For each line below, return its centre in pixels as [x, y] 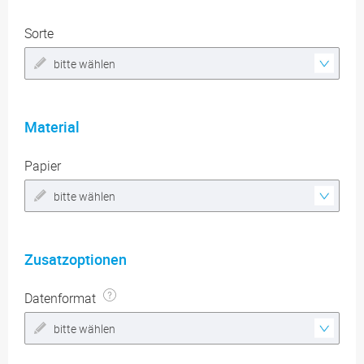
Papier [43, 165]
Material [52, 126]
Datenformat [62, 298]
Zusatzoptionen [76, 259]
